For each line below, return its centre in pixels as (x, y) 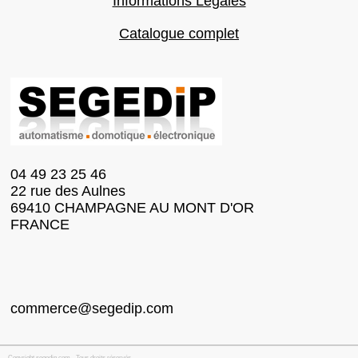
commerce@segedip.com (92, 308)
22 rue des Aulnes (68, 191)
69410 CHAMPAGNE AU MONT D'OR (132, 208)
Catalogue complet (179, 34)
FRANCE (40, 225)
